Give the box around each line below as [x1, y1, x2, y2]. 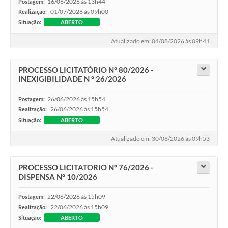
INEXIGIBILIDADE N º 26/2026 [18, 74, 126, 83]
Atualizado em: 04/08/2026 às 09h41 [111, 37, 210, 45]
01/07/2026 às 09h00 [50, 7, 108, 15]
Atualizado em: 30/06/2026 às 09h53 [111, 135, 210, 143]
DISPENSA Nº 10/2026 [18, 172, 97, 181]
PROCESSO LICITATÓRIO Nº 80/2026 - [18, 65, 153, 74]
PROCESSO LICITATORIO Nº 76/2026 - [18, 162, 153, 172]
